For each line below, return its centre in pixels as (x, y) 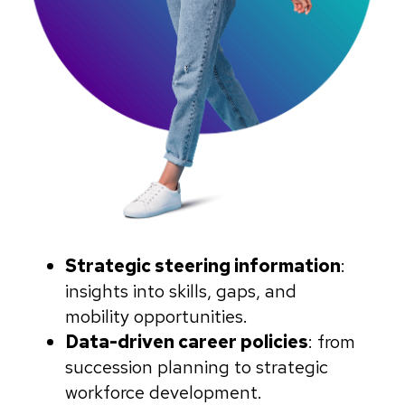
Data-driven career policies (187, 342)
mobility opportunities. (156, 317)
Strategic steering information (203, 266)
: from (332, 342)
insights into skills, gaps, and (181, 292)
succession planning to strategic (197, 367)
